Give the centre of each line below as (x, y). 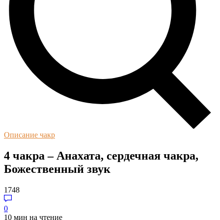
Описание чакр (29, 135)
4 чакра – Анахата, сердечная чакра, (101, 155)
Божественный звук (57, 169)
